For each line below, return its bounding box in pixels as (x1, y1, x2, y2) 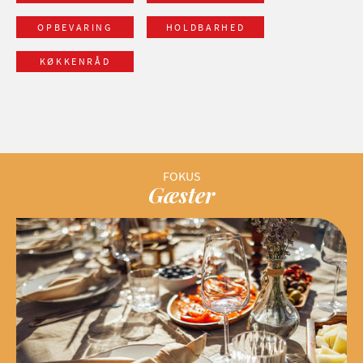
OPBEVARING (37, 20, 113, 33)
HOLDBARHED (165, 20, 246, 33)
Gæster (148, 181, 215, 210)
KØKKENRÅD (39, 54, 111, 67)
